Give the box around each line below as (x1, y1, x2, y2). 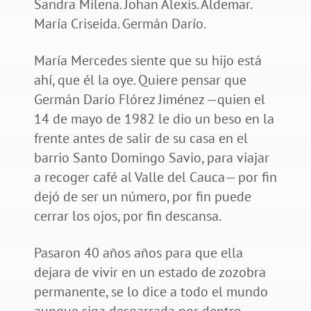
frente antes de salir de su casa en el (33, 129, 248, 148)
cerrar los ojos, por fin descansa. (33, 207, 224, 226)
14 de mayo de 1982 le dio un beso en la (33, 110, 274, 128)
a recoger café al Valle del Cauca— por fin (33, 168, 277, 187)
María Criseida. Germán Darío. (33, 15, 208, 33)
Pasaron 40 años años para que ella (33, 244, 243, 262)
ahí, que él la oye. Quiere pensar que (33, 71, 246, 90)
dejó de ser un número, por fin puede (33, 187, 251, 206)
